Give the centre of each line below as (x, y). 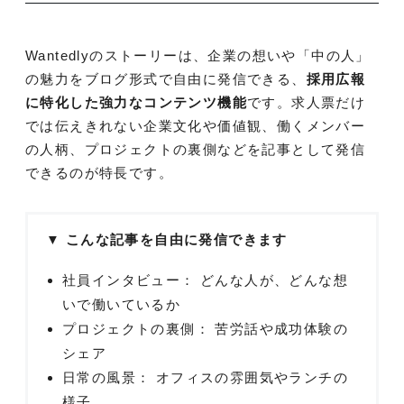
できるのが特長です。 (99, 173)
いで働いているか (122, 304)
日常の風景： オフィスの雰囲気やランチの (205, 377)
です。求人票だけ (307, 102)
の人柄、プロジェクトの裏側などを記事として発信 (196, 149)
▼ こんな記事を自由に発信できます (167, 239)
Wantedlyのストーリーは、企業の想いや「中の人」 (198, 55)
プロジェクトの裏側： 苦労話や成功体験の (205, 329)
